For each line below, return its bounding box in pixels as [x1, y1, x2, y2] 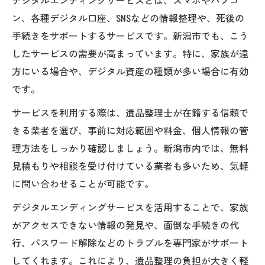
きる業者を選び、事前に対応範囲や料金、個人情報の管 [12, 122, 248, 137]
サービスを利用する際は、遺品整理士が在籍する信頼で [12, 105, 248, 119]
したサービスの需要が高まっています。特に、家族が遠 [12, 46, 248, 60]
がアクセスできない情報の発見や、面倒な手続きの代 [12, 217, 239, 232]
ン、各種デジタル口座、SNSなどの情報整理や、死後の [12, 10, 244, 25]
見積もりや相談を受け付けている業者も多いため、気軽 [12, 158, 248, 173]
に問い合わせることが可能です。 [12, 176, 154, 190]
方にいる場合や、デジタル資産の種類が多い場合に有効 [12, 63, 248, 78]
